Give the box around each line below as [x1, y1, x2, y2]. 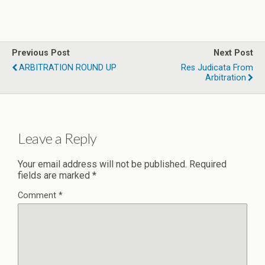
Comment [18, 190, 59, 201]
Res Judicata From [181, 63, 253, 73]
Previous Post [12, 48, 70, 58]
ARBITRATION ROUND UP [19, 63, 117, 73]
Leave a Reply [18, 129, 97, 147]
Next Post [214, 48, 253, 58]
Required [189, 158, 227, 170]
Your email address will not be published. [18, 158, 187, 170]
